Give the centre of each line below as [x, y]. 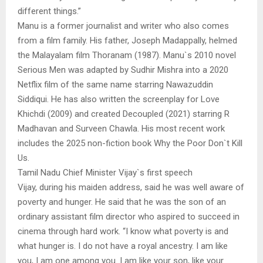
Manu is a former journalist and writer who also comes [123, 26]
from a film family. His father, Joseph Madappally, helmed [127, 40]
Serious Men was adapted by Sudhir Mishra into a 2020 [123, 70]
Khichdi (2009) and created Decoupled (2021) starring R [124, 114]
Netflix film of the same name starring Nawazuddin [115, 84]
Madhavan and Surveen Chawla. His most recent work [121, 128]
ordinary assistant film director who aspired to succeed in [129, 216]
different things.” [49, 11]
